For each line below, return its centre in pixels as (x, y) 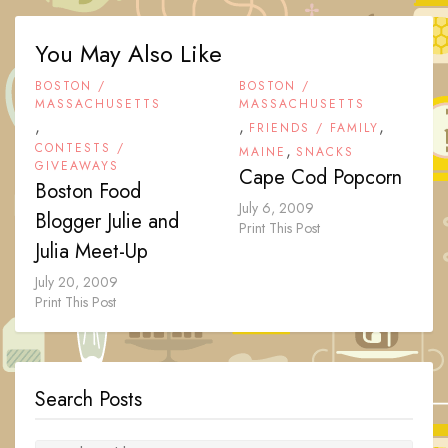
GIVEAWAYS (77, 166)
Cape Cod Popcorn (320, 178)
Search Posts (88, 400)
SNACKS (325, 152)
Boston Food (88, 192)
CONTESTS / (80, 148)
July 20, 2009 (76, 282)
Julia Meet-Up (91, 252)
